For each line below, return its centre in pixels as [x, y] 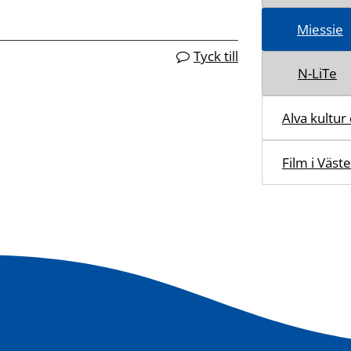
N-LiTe [317, 73]
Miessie [320, 29]
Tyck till [216, 56]
